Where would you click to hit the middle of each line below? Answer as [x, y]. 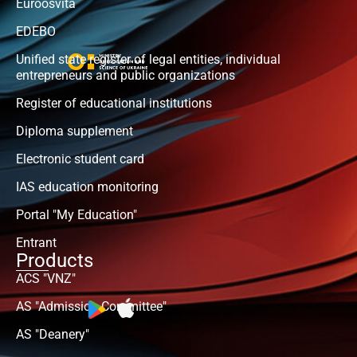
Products [55, 261]
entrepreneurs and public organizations [126, 76]
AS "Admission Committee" [91, 307]
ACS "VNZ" [46, 279]
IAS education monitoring [87, 187]
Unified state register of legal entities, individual [148, 60]
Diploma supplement [75, 131]
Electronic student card [80, 159]
